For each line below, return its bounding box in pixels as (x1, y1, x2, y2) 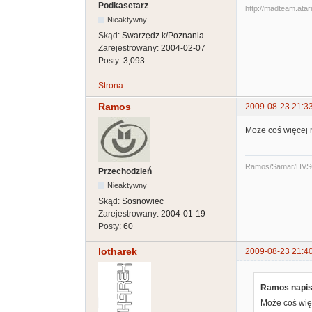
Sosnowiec (122, 196, 164, 206)
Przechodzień (98, 166, 152, 176)
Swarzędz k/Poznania (122, 30, 204, 40)
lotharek (98, 246, 137, 258)
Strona (98, 80, 123, 91)
